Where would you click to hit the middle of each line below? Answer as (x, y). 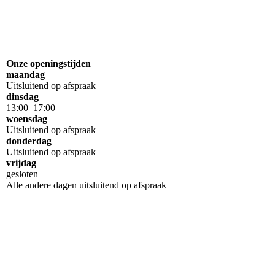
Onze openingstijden (48, 64)
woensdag (27, 119)
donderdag (29, 141)
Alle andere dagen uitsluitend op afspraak (86, 185)
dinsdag (22, 97)
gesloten (22, 174)
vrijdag (21, 163)
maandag (25, 75)
